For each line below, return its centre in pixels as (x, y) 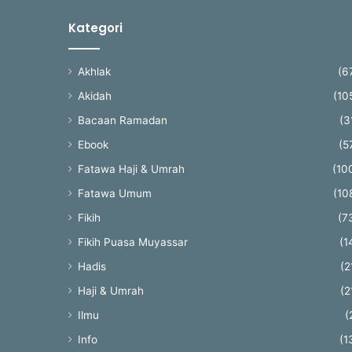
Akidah (95, 96)
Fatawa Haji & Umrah (131, 169)
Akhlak (94, 71)
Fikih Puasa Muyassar (133, 242)
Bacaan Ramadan (123, 120)
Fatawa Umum (115, 193)
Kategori (95, 28)
